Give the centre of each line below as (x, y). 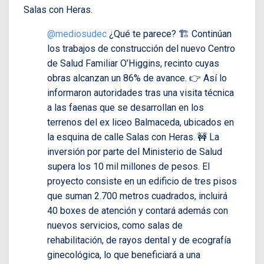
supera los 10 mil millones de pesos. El (128, 167)
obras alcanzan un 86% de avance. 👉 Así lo (137, 78)
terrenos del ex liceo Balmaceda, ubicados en (141, 123)
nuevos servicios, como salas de (115, 226)
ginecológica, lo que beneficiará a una (124, 255)
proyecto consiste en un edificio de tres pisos (142, 181)
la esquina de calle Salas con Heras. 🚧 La (133, 137)
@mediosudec (77, 34)
